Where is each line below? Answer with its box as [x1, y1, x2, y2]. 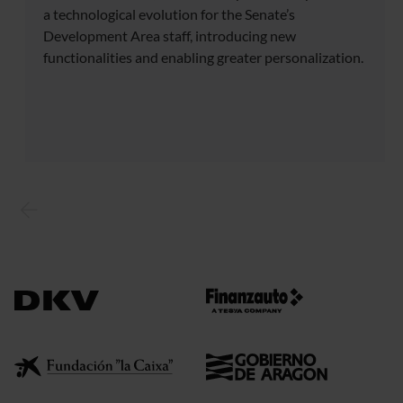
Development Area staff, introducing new [43, 27, 296, 45]
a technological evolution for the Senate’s [43, 5, 295, 23]
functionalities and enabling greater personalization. [43, 49, 363, 67]
